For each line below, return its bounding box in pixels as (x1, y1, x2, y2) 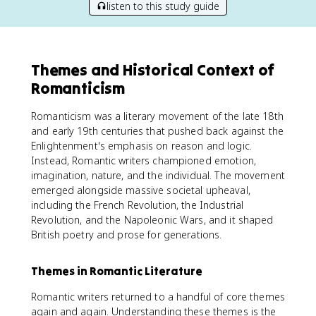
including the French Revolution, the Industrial (31, 198, 244, 212)
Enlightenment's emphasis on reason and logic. (31, 139, 252, 152)
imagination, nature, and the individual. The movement (31, 169, 285, 182)
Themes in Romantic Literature (31, 264, 202, 278)
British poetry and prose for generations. (31, 228, 222, 241)
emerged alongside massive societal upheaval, (31, 183, 250, 197)
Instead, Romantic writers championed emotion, (31, 154, 256, 167)
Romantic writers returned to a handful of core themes (31, 290, 285, 303)
